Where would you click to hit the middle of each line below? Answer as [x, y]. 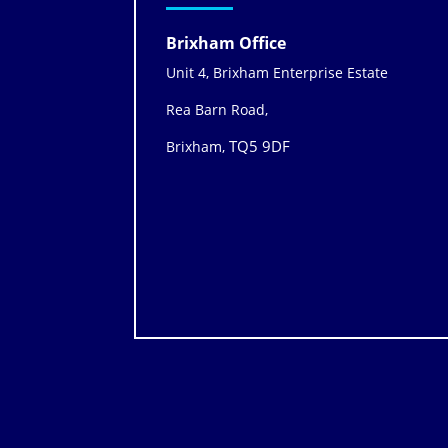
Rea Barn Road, [217, 110]
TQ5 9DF [260, 146]
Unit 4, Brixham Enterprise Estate [277, 73]
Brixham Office [226, 43]
